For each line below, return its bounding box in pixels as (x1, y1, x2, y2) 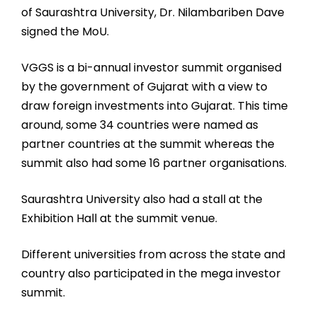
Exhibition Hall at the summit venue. (21, 209, 217, 226)
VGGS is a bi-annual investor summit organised (21, 59, 282, 76)
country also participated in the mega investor (21, 265, 281, 282)
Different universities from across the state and (21, 246, 285, 263)
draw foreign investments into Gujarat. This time (21, 97, 288, 114)
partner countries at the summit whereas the (21, 135, 275, 152)
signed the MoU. (21, 23, 109, 40)
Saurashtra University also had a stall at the (21, 190, 263, 207)
